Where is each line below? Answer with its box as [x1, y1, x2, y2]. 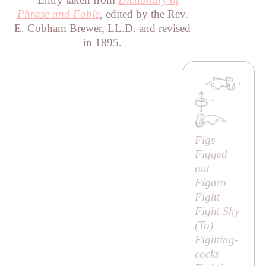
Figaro [194, 176, 226, 189]
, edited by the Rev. [99, 7, 188, 20]
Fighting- [194, 233, 238, 246]
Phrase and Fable [17, 7, 100, 20]
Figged [194, 148, 227, 161]
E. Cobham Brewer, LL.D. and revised [14, 21, 191, 34]
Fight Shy [194, 205, 239, 218]
